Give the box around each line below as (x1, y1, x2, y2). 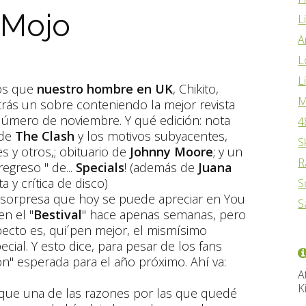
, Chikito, (173, 81, 219, 97)
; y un (213, 143, 242, 160)
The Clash (15, 128, 74, 144)
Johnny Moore (130, 143, 213, 160)
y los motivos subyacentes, (74, 128, 227, 144)
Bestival (33, 206, 82, 223)
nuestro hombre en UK (37, 81, 173, 97)
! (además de (124, 159, 198, 176)
